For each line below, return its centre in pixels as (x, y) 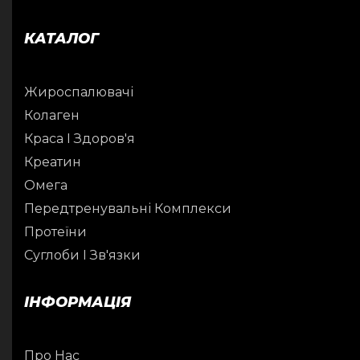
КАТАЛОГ (61, 38)
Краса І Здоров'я (80, 138)
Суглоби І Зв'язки (82, 255)
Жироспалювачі (79, 92)
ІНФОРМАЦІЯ (78, 302)
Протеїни (55, 231)
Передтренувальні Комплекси (128, 208)
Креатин (53, 162)
